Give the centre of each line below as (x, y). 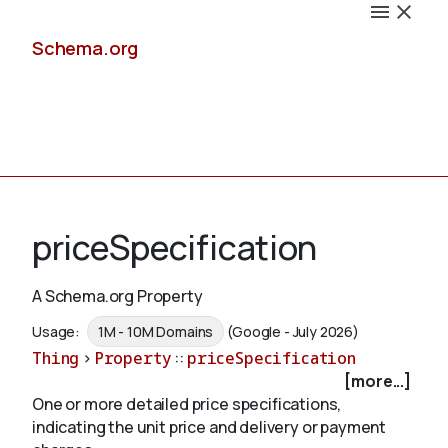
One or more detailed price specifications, (187, 404)
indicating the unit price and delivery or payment (209, 427)
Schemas (68, 320)
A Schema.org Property (117, 296)
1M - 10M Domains (155, 332)
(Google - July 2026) (293, 332)
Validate (63, 416)
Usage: (57, 332)
